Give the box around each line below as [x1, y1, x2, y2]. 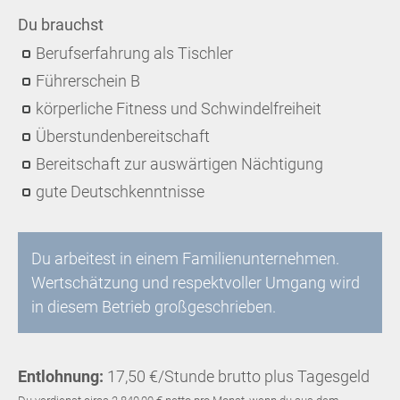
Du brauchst [18, 15, 104, 34]
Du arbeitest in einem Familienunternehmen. [31, 249, 339, 268]
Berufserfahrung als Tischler [36, 44, 233, 62]
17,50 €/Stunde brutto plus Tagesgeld [107, 367, 370, 386]
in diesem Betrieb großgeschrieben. [31, 297, 276, 316]
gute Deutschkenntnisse [36, 182, 204, 201]
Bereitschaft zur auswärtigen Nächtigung [36, 154, 323, 173]
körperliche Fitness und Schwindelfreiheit [36, 99, 321, 118]
